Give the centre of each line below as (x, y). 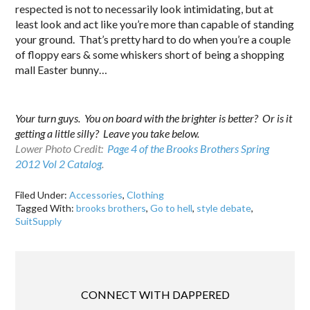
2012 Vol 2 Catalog (59, 163)
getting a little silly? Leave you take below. (108, 133)
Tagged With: (46, 208)
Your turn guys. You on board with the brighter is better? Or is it (154, 118)
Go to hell (172, 208)
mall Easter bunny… (62, 69)
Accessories (96, 194)
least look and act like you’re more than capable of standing (155, 24)
